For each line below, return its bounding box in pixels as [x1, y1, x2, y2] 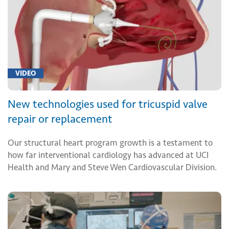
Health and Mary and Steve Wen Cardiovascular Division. [8, 162, 217, 172]
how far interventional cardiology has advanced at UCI [8, 149, 209, 160]
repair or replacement [8, 111, 112, 126]
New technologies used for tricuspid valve [8, 97, 208, 111]
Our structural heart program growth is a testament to [8, 137, 213, 148]
